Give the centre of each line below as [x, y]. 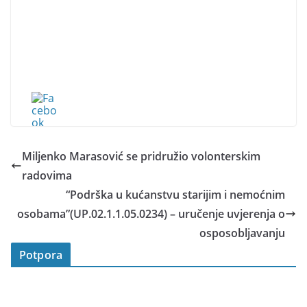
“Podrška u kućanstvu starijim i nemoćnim [175, 195]
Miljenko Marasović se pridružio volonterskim [141, 156]
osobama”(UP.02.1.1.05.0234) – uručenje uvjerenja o [151, 214]
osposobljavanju [242, 233]
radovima [47, 175]
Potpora [41, 255]
